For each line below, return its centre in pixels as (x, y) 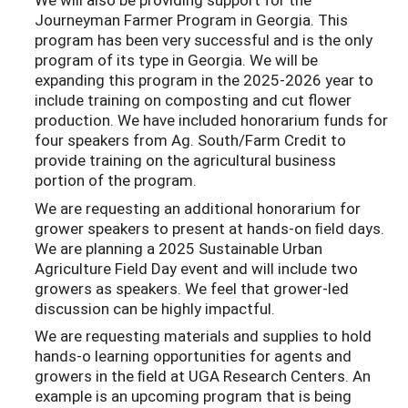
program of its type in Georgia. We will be (176, 60)
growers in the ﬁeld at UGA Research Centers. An (203, 376)
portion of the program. (116, 180)
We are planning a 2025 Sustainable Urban (178, 248)
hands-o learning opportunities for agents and (193, 356)
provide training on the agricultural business (185, 160)
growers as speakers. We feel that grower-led (192, 288)
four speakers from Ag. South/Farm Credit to (190, 140)
